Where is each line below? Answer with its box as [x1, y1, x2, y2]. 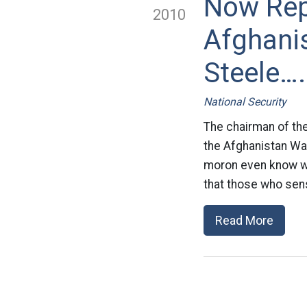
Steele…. [204, 57, 306, 89]
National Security [204, 95, 286, 108]
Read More [215, 213, 273, 228]
